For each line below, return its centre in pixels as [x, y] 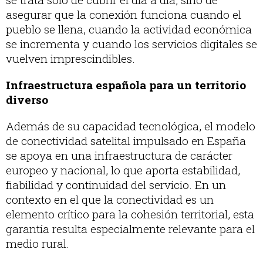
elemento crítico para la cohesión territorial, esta [130, 214]
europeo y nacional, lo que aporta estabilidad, [123, 170]
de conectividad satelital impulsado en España [126, 141]
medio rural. [38, 244]
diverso [27, 100]
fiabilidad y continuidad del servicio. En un [116, 185]
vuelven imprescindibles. [70, 59]
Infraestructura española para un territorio [126, 85]
